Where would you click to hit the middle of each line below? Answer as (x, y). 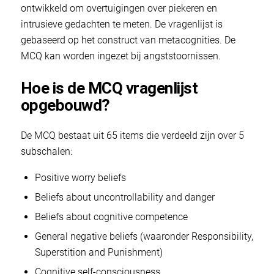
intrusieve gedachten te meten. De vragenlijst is (121, 24)
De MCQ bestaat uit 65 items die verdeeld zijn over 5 (132, 136)
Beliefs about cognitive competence (111, 217)
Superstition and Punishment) (98, 252)
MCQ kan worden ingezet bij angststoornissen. (120, 56)
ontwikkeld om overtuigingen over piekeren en (119, 8)
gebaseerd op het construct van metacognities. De (128, 40)
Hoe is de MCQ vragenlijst (109, 88)
